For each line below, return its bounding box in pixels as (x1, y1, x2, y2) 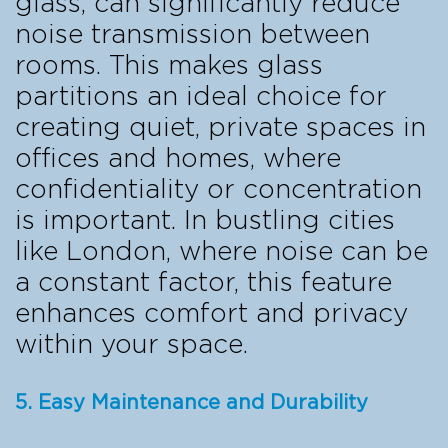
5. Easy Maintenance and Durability (15, 392, 368, 413)
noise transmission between (15, 21, 370, 48)
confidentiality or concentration (15, 176, 422, 203)
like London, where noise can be (15, 238, 428, 265)
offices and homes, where (15, 145, 341, 172)
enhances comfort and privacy (15, 300, 408, 327)
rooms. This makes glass (15, 52, 323, 79)
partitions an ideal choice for (15, 83, 387, 110)
